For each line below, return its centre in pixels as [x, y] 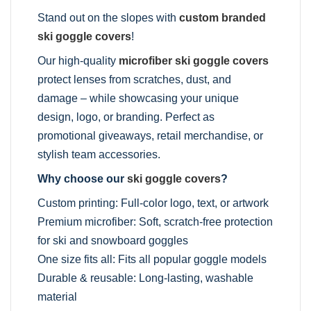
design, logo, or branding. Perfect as [126, 117]
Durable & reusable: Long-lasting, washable [146, 278]
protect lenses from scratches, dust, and [135, 79]
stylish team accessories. [99, 154]
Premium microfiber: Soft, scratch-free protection [155, 221]
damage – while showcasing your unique [138, 98]
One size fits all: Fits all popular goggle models [152, 259]
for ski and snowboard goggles [113, 240]
